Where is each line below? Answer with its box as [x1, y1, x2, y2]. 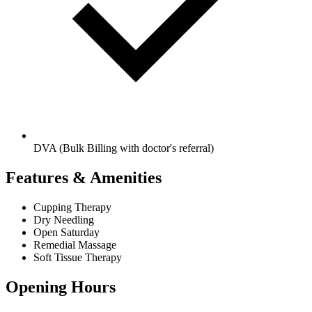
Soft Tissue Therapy [33, 251, 122, 263]
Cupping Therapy [33, 201, 111, 213]
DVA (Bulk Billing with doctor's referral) [33, 142, 214, 155]
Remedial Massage [33, 238, 116, 251]
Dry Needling [33, 213, 94, 226]
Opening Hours [6, 277, 116, 296]
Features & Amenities [6, 168, 162, 187]
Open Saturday [33, 226, 100, 238]
